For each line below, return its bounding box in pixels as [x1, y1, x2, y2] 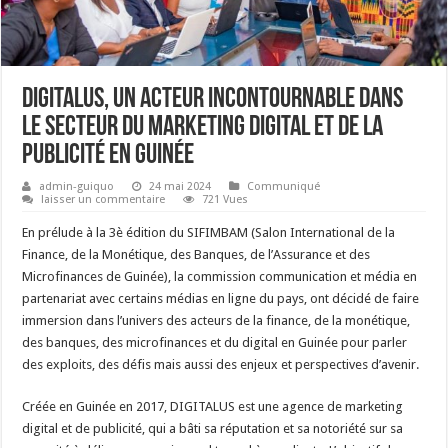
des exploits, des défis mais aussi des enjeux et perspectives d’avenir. [22, 356, 420, 372]
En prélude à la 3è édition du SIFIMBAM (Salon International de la [22, 224, 396, 240]
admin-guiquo [39, 179, 115, 193]
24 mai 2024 [149, 179, 212, 193]
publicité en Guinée [22, 141, 195, 170]
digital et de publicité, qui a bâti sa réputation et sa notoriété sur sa [22, 420, 404, 436]
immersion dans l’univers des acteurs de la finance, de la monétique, [22, 312, 411, 328]
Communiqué [247, 179, 321, 193]
